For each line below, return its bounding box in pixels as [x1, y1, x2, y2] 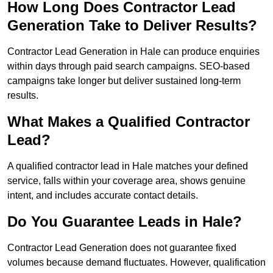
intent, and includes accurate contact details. [7, 190, 198, 201]
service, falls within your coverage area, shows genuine [7, 175, 246, 186]
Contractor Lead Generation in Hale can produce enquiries [7, 46, 260, 57]
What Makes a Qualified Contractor [7, 113, 250, 130]
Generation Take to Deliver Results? [7, 17, 257, 34]
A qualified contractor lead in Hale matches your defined [7, 161, 248, 172]
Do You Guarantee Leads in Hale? [7, 213, 242, 230]
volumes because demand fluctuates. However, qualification [7, 257, 266, 268]
